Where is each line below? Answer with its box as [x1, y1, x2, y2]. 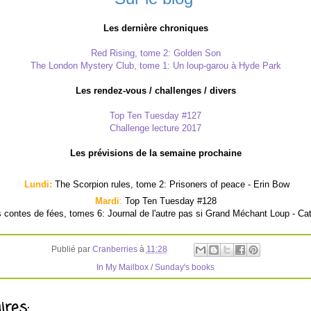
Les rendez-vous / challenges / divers [75, 85, 236, 96]
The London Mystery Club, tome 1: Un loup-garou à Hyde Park [30, 60, 281, 71]
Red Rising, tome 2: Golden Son [90, 47, 221, 58]
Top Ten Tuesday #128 [121, 195, 217, 206]
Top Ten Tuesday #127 [110, 110, 201, 121]
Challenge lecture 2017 [110, 122, 201, 133]
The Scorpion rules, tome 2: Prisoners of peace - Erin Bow [55, 178, 289, 190]
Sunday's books [155, 262, 215, 272]
